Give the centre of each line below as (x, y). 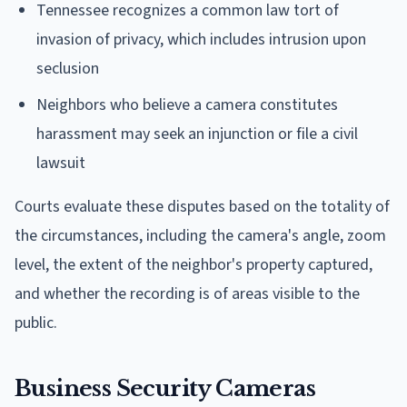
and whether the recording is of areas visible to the (187, 293)
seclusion (68, 68)
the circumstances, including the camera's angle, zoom (200, 235)
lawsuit (61, 163)
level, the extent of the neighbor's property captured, (194, 264)
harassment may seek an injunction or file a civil (197, 134)
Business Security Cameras (165, 388)
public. (36, 323)
